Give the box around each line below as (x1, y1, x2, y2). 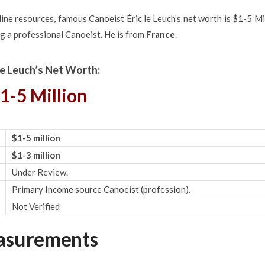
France (146, 28, 175, 40)
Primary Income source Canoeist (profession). (11, 183, 190, 195)
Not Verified (11, 201, 60, 212)
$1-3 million (11, 149, 60, 160)
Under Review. (11, 166, 68, 177)
